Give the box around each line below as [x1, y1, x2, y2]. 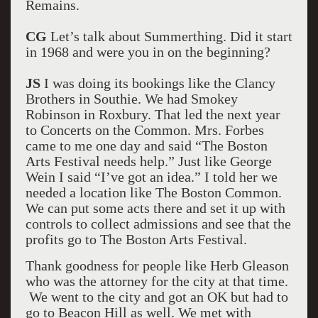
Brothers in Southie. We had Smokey [25, 91, 238, 106]
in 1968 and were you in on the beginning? [25, 44, 270, 60]
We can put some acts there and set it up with [25, 200, 285, 216]
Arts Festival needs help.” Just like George [25, 153, 272, 169]
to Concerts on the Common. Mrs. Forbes [25, 122, 264, 138]
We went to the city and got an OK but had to [25, 289, 288, 305]
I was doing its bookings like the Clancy [40, 75, 275, 91]
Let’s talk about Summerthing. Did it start [46, 28, 292, 44]
